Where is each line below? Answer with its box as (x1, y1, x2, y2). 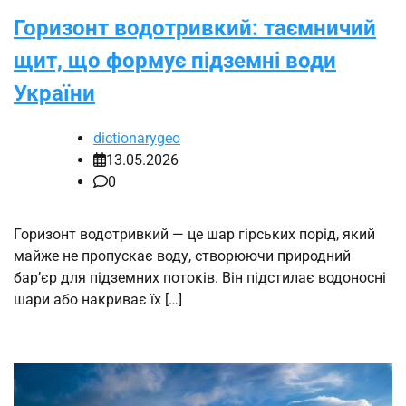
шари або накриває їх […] (14, 290, 182, 308)
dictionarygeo (93, 129, 180, 147)
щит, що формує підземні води (14, 47, 336, 73)
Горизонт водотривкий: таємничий (14, 14, 376, 41)
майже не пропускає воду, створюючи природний (14, 246, 351, 265)
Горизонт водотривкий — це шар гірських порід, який (14, 225, 375, 243)
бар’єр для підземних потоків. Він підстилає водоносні (14, 268, 386, 286)
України (14, 80, 95, 106)
